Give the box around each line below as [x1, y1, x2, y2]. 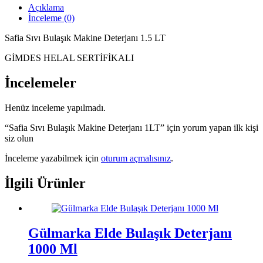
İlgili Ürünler [5, 176, 86, 191]
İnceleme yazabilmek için [5, 153, 101, 164]
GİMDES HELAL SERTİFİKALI [5, 53, 134, 63]
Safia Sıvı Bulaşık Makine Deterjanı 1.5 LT [5, 33, 166, 43]
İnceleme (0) [28, 13, 75, 23]
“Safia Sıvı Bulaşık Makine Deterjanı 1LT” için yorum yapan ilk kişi [5, 123, 258, 133]
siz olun [5, 133, 33, 144]
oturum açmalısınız [101, 153, 171, 164]
